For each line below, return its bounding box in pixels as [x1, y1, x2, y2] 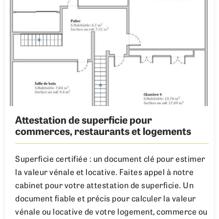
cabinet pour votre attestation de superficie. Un [15, 182, 194, 191]
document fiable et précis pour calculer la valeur [15, 196, 196, 204]
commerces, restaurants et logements [15, 128, 192, 138]
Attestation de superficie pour [15, 116, 153, 127]
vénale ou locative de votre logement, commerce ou [15, 209, 208, 217]
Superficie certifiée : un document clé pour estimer [15, 156, 205, 164]
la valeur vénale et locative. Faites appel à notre [15, 169, 194, 177]
